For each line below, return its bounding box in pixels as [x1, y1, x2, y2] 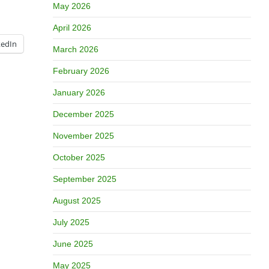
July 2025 [52, 217, 89, 227]
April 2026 [52, 23, 91, 32]
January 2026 [52, 88, 105, 97]
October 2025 [52, 153, 105, 162]
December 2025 [52, 109, 114, 119]
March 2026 [52, 44, 98, 54]
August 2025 [52, 196, 101, 205]
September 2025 [52, 174, 116, 184]
